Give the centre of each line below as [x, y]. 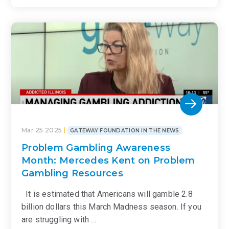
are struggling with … [59, 219]
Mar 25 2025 [42, 130]
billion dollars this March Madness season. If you [111, 207]
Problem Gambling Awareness [96, 147]
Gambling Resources [73, 173]
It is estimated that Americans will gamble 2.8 [107, 194]
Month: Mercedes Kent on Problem [108, 160]
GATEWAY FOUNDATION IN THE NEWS [125, 130]
